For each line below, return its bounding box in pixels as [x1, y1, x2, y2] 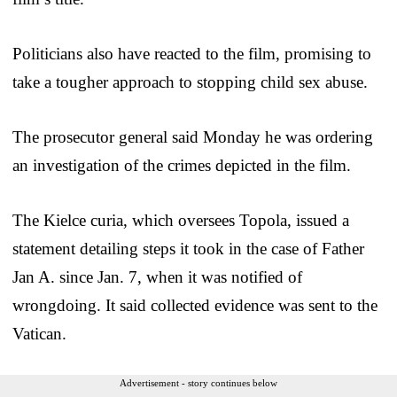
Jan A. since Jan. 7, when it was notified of [12, 267, 302, 286]
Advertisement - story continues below [120, 377, 277, 388]
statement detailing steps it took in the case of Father [12, 238, 364, 258]
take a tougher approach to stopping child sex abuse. [12, 72, 368, 91]
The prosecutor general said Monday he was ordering [12, 127, 373, 146]
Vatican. [12, 323, 66, 343]
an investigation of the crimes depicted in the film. [12, 155, 351, 175]
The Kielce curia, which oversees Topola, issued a [12, 210, 349, 230]
